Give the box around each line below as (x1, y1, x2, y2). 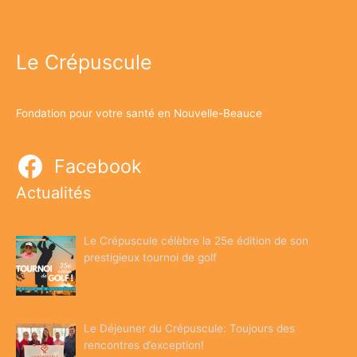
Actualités (16, 182, 91, 202)
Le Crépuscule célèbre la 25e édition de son (84, 234, 309, 248)
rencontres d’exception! (84, 338, 205, 351)
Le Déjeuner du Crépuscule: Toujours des (84, 321, 296, 335)
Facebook (53, 155, 142, 178)
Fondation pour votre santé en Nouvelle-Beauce (16, 107, 262, 120)
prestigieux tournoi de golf (84, 251, 218, 265)
